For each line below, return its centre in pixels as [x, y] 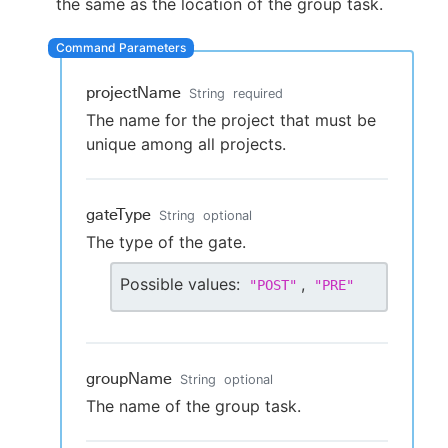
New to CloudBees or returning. [232, 94]
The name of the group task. [193, 406]
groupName [129, 378]
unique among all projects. [186, 144]
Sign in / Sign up [232, 140]
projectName [133, 92]
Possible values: [180, 284]
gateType [118, 214]
